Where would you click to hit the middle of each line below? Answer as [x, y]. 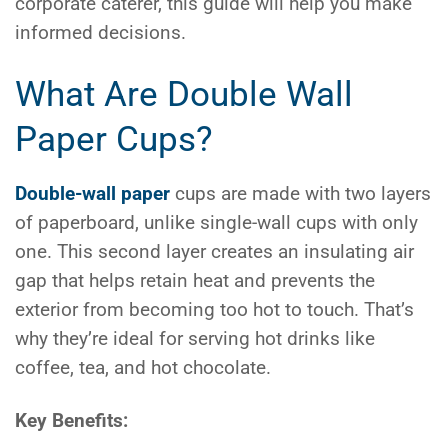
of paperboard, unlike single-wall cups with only [216, 222]
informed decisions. [100, 33]
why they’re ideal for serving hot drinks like [195, 338]
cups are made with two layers [300, 193]
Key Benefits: [71, 420]
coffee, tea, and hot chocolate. [143, 367]
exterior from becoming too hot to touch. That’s [214, 309]
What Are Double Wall [184, 94]
